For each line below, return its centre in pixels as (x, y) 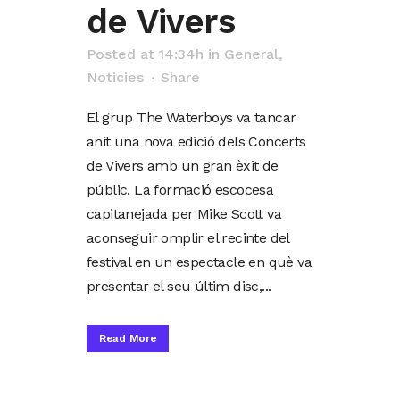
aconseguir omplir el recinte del (188, 237)
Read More (128, 338)
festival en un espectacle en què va (199, 262)
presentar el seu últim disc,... (179, 286)
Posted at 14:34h (145, 54)
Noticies (115, 77)
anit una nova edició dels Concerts (196, 141)
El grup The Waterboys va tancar (192, 117)
